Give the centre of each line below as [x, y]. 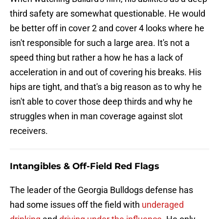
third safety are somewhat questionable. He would [108, 14]
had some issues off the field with [76, 205]
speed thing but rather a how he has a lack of [96, 58]
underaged [163, 205]
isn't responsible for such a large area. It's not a [100, 43]
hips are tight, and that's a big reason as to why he [106, 87]
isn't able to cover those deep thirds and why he [101, 102]
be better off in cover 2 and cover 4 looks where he [107, 28]
